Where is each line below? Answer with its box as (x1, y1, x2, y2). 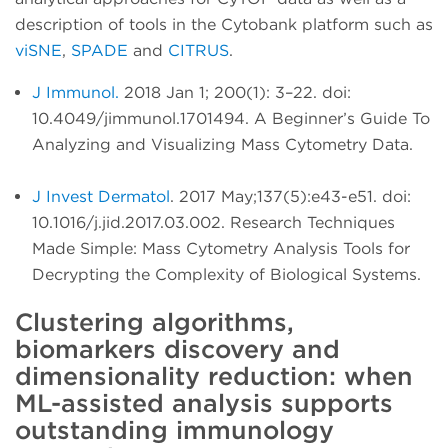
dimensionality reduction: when (15, 360, 413, 391)
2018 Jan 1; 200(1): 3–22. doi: (124, 82, 351, 102)
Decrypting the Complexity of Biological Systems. (32, 264, 426, 284)
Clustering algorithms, (15, 306, 294, 337)
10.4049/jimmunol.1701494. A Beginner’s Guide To (32, 108, 430, 128)
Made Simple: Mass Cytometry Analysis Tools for (32, 238, 410, 258)
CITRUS (168, 40, 229, 60)
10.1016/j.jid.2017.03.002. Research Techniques (32, 212, 395, 232)
